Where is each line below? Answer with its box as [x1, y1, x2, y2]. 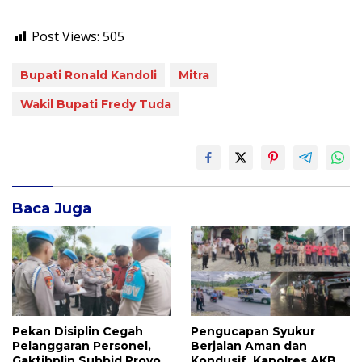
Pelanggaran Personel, [12, 338, 151, 353]
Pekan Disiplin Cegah [12, 323, 143, 339]
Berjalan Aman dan [191, 338, 307, 353]
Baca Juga [12, 200, 91, 217]
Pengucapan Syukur [191, 323, 315, 339]
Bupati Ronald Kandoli [20, 68, 157, 82]
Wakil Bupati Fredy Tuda [20, 97, 171, 112]
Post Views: [32, 27, 99, 45]
